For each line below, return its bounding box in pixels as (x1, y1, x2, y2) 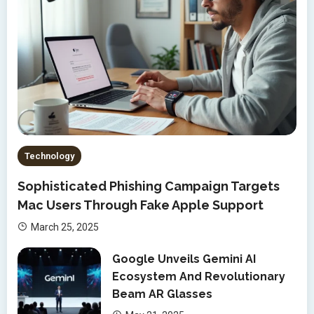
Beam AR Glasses (112, 287, 213, 301)
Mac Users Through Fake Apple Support (18, 197, 264, 212)
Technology (25, 150, 74, 161)
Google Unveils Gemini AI (112, 252, 257, 266)
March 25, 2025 (31, 221, 99, 233)
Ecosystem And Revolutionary (112, 269, 286, 283)
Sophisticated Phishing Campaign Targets (18, 178, 280, 193)
